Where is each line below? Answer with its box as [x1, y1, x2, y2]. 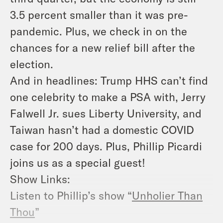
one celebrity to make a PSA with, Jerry [10, 90, 206, 104]
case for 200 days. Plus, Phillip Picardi [10, 139, 202, 153]
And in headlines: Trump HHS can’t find [10, 74, 208, 87]
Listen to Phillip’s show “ [10, 189, 132, 202]
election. [10, 57, 53, 71]
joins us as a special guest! [10, 156, 145, 169]
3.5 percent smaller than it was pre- [10, 8, 188, 21]
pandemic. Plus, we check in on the [10, 24, 187, 38]
